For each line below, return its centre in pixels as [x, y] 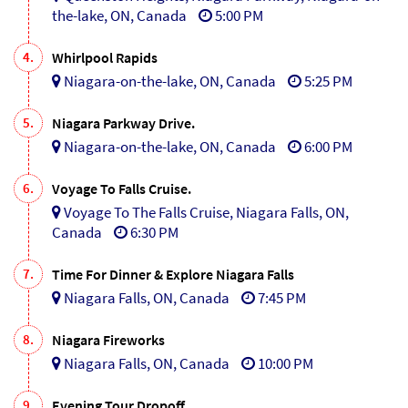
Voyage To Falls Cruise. [122, 188]
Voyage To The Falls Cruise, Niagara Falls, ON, [205, 212]
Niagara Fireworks [108, 339]
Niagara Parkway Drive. [123, 122]
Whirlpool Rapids [105, 57]
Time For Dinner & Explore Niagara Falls [173, 274]
